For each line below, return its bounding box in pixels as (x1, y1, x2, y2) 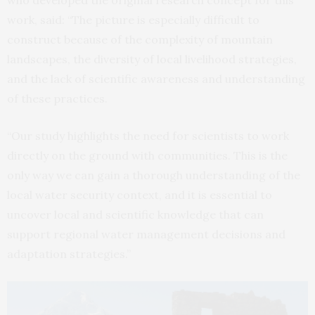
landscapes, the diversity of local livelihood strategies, (7, 51, 297, 66)
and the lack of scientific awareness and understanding (7, 71, 305, 86)
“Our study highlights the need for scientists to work (7, 128, 289, 143)
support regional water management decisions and (7, 226, 285, 241)
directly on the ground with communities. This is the (7, 148, 288, 162)
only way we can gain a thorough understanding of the (7, 167, 300, 182)
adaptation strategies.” (7, 246, 134, 261)
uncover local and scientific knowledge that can (7, 207, 264, 221)
